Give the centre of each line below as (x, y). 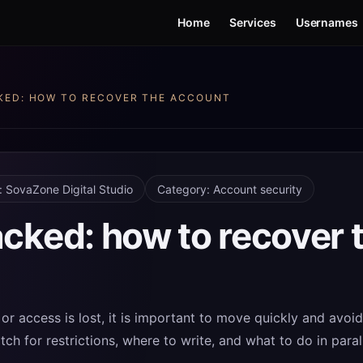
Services (252, 22)
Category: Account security (230, 189)
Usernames (327, 22)
